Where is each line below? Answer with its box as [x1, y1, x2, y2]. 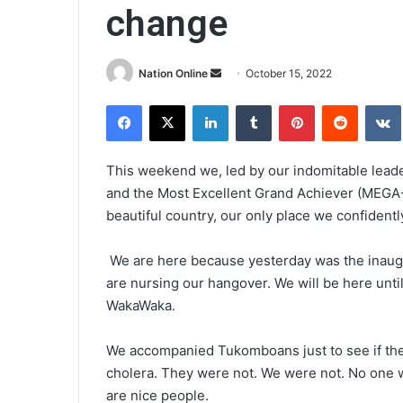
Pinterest [314, 97, 365, 112]
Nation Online [139, 67, 208, 80]
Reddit [357, 97, 393, 112]
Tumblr [271, 97, 309, 112]
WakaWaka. [106, 297, 179, 315]
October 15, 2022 [246, 67, 332, 80]
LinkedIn [228, 97, 274, 112]
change [106, 2, 228, 45]
